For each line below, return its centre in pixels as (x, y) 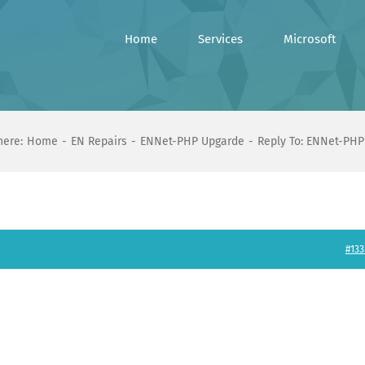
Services (220, 39)
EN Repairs (99, 141)
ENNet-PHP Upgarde (192, 141)
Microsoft (310, 39)
